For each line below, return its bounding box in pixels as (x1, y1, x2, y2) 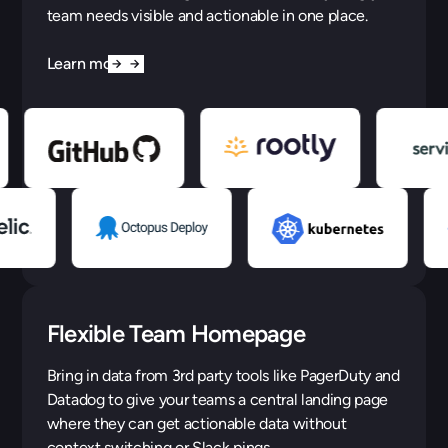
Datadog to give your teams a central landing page (46, 390, 389, 410)
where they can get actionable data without (46, 414, 347, 434)
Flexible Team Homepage (46, 319, 305, 349)
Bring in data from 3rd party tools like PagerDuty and (46, 366, 400, 386)
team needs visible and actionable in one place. (46, 6, 368, 26)
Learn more (46, 54, 126, 74)
